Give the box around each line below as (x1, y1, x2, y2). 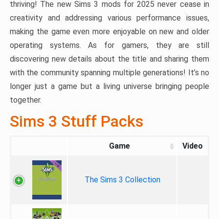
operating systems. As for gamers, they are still (10, 41, 209, 50)
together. (10, 95, 42, 105)
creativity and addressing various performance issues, (10, 13, 209, 22)
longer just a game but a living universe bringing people (10, 82, 209, 91)
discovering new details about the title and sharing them (10, 54, 209, 64)
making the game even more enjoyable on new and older (10, 27, 209, 36)
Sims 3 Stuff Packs (10, 112, 143, 131)
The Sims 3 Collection (84, 175, 160, 184)
